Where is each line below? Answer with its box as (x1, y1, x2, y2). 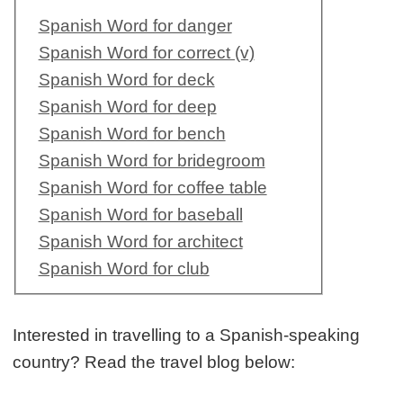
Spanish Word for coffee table (38, 177, 267, 197)
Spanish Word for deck (38, 69, 215, 89)
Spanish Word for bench (38, 123, 226, 143)
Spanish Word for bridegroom (38, 150, 265, 170)
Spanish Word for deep (38, 96, 217, 116)
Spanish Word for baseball (38, 204, 243, 224)
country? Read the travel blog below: (13, 352, 296, 372)
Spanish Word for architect (38, 231, 243, 251)
